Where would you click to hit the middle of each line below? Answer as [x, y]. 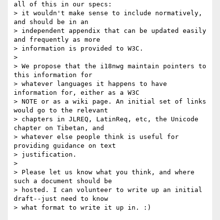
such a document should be [63, 181]
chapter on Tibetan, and [59, 128]
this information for [53, 75]
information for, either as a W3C [77, 93]
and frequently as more [57, 40]
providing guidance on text [65, 146]
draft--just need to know [61, 199]
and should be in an [51, 22]
